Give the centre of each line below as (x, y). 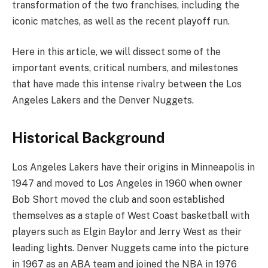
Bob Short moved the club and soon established (118, 200)
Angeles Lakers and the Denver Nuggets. (103, 100)
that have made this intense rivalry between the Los (127, 84)
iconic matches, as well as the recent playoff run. (121, 21)
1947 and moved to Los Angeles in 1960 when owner (127, 184)
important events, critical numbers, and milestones (125, 68)
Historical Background (88, 138)
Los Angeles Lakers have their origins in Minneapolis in (133, 167)
